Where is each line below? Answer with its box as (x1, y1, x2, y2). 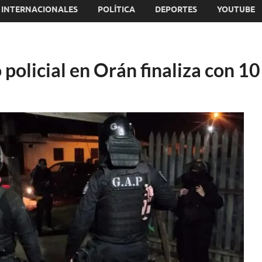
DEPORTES (155, 4, 197, 14)
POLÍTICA (98, 4, 135, 14)
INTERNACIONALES (1, 4, 78, 14)
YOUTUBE (217, 4, 255, 14)
